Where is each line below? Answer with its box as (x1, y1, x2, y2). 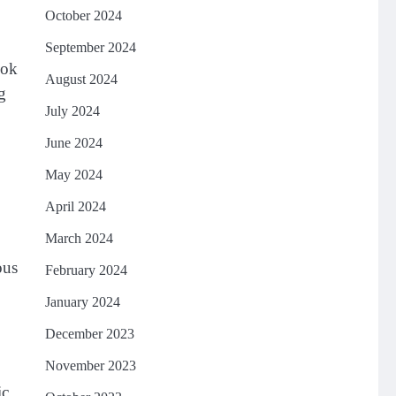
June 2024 (44, 135, 103, 150)
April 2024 (44, 199, 106, 214)
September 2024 (44, 40, 136, 55)
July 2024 (44, 103, 100, 118)
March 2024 (44, 231, 113, 246)
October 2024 (44, 8, 122, 23)
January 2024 (44, 294, 120, 309)
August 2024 (44, 72, 118, 87)
